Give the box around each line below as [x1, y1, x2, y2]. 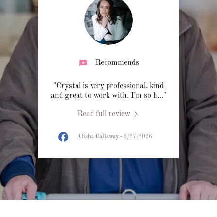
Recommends [95, 59, 139, 67]
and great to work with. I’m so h [51, 92, 157, 100]
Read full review [77, 110, 130, 119]
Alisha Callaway [77, 134, 119, 140]
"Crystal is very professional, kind [53, 82, 164, 91]
